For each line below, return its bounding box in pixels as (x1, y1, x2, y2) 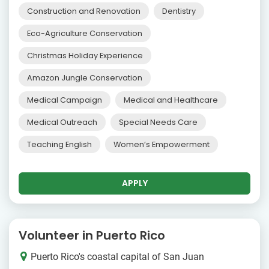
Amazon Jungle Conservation (27, 72, 142, 83)
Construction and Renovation (27, 5, 141, 16)
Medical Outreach (27, 116, 97, 127)
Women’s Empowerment (113, 139, 210, 150)
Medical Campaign (27, 94, 102, 105)
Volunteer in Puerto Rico (19, 226, 165, 244)
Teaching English (27, 139, 92, 150)
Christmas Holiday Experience (27, 50, 143, 61)
